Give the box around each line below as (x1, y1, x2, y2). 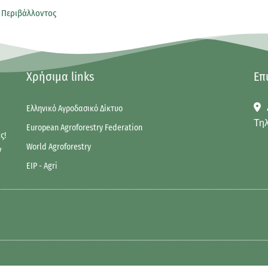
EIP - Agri (26, 160, 57, 171)
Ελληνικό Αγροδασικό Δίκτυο (26, 103, 123, 114)
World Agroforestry (26, 141, 91, 152)
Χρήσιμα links (26, 69, 95, 84)
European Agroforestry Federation (26, 122, 142, 133)
